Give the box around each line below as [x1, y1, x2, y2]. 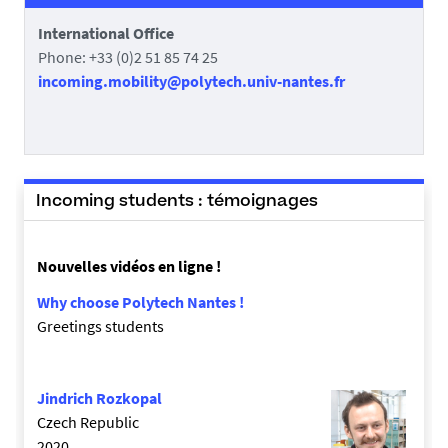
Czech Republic [37, 412, 139, 432]
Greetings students [37, 316, 164, 336]
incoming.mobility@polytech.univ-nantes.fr [38, 71, 345, 91]
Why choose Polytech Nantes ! [37, 292, 244, 312]
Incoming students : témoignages [36, 194, 318, 210]
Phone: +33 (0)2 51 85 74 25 [38, 47, 218, 67]
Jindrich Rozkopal [37, 388, 162, 408]
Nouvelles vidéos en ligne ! [37, 256, 221, 276]
